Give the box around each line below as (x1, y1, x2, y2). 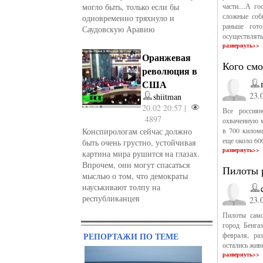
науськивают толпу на (82, 181, 161, 193)
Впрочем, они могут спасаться (82, 159, 190, 170)
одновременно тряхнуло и (82, 12, 175, 23)
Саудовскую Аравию (82, 23, 155, 35)
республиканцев (82, 193, 140, 204)
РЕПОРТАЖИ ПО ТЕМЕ (83, 230, 179, 242)
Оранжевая (142, 50, 191, 64)
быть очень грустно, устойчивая (82, 137, 196, 148)
